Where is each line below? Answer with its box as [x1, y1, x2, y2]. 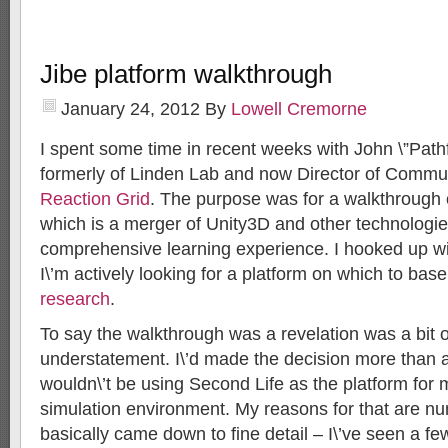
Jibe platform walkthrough [40, 60, 332, 88]
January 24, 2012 [61, 99, 200, 119]
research [40, 289, 110, 309]
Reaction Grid [40, 189, 150, 209]
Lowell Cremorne [231, 99, 367, 119]
